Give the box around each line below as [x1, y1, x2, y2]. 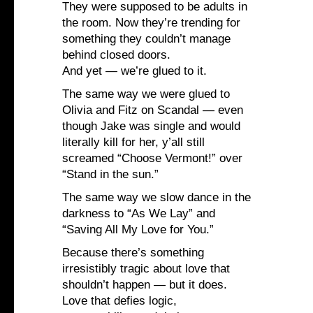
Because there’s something [62, 246, 204, 260]
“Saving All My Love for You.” [62, 223, 214, 237]
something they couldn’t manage [62, 32, 231, 46]
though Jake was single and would [62, 119, 240, 133]
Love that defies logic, [62, 294, 177, 308]
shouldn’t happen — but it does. [62, 278, 227, 292]
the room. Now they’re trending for [62, 16, 240, 30]
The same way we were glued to [62, 87, 230, 101]
